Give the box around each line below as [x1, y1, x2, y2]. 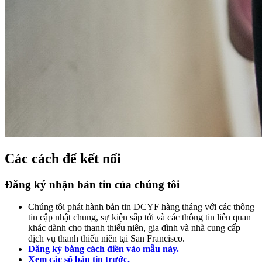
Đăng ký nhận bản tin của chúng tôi [5, 178, 180, 191]
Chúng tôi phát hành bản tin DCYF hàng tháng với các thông [28, 202, 254, 212]
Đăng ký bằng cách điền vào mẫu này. [28, 244, 179, 254]
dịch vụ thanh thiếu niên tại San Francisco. [28, 233, 185, 244]
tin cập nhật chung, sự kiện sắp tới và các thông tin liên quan [28, 212, 251, 223]
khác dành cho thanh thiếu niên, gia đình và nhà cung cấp [28, 223, 240, 233]
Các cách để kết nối [5, 150, 121, 166]
